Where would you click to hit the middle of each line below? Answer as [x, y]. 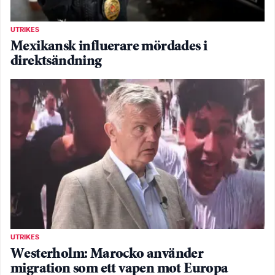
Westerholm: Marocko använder [107, 254]
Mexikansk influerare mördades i [109, 47]
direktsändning [56, 62]
